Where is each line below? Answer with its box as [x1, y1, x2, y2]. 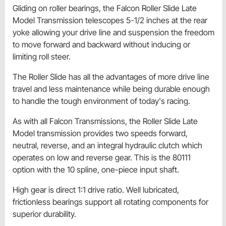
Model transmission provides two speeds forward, [13, 128, 188, 139]
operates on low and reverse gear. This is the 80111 [13, 152, 191, 163]
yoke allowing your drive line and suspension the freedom [13, 27, 214, 38]
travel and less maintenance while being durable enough [13, 84, 210, 94]
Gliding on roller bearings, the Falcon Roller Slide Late [13, 3, 197, 14]
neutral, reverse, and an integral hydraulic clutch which [13, 140, 202, 151]
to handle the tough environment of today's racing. [13, 96, 192, 106]
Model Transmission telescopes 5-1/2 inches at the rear [13, 15, 207, 26]
